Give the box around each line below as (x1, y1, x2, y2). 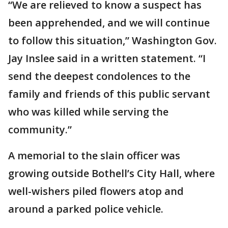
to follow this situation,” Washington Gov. (8, 34, 217, 47)
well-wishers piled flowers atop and (8, 184, 184, 198)
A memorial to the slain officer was (8, 149, 180, 162)
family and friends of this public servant (8, 87, 210, 101)
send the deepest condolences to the (8, 69, 190, 83)
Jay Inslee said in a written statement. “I (8, 51, 206, 65)
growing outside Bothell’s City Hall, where (8, 166, 215, 180)
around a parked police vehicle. (8, 202, 163, 216)
